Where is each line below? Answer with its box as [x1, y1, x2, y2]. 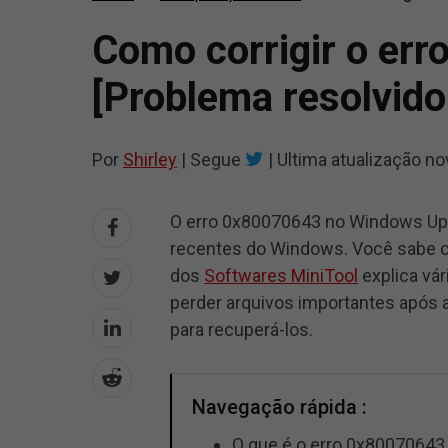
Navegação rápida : [192, 395, 368, 419]
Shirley [123, 149, 177, 170]
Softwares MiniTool [204, 265, 359, 286]
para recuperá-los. [170, 319, 314, 340]
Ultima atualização [273, 149, 425, 170]
